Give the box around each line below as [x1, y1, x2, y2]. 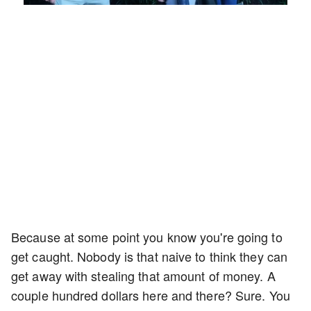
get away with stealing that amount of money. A [11, 267, 276, 285]
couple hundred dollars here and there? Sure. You [11, 286, 290, 305]
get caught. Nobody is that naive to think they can [11, 247, 288, 266]
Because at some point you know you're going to [11, 228, 283, 246]
